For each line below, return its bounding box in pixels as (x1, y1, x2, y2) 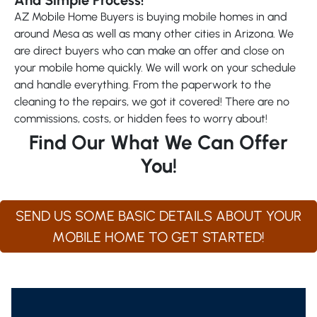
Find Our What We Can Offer (29, 129, 288, 154)
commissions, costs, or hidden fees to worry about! (14, 111, 267, 125)
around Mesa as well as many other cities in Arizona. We (14, 26, 294, 40)
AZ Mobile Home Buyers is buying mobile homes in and (14, 9, 287, 23)
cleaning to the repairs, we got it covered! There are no (14, 94, 289, 108)
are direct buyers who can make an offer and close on (14, 43, 284, 57)
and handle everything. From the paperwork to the (14, 77, 271, 91)
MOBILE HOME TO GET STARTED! (52, 228, 265, 246)
